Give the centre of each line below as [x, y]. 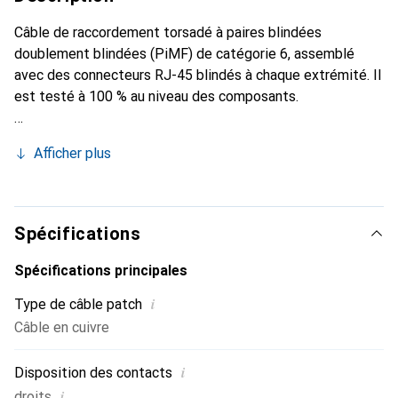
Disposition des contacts [93, 373]
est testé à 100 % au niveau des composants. [156, 96]
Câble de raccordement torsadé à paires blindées [168, 32]
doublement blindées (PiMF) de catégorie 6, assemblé [184, 54]
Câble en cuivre [62, 327]
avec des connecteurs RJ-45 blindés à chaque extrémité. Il [198, 75]
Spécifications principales [101, 271]
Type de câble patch [78, 304]
